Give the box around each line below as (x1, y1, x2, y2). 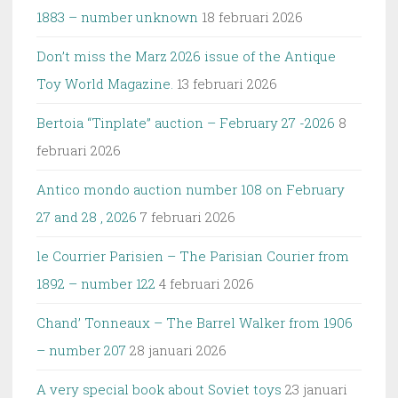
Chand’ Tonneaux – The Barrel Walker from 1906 (36, 313, 353, 331)
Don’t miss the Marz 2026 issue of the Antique (36, 46, 336, 65)
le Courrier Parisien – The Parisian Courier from (36, 246, 349, 265)
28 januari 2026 (130, 340, 227, 359)
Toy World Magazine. (36, 74, 173, 92)
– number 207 (36, 340, 126, 359)
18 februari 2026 (202, 7, 303, 26)
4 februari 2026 (159, 274, 254, 292)
